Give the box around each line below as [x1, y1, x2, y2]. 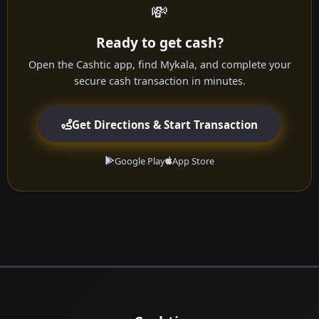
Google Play [114, 155, 165, 168]
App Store [172, 155, 214, 168]
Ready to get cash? [95, 33, 224, 53]
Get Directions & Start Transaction [72, 117, 258, 132]
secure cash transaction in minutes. [73, 74, 246, 88]
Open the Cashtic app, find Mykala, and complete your [28, 58, 291, 72]
